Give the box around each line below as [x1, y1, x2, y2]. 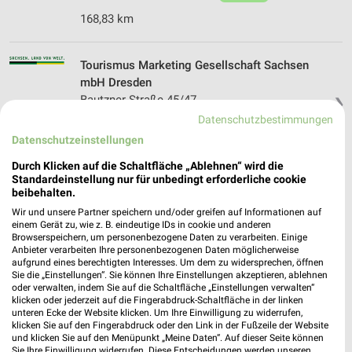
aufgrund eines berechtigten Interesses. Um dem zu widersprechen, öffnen [12, 257, 324, 268]
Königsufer [80, 199, 137, 214]
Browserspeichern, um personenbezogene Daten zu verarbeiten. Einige [12, 232, 307, 243]
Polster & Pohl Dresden [80, 288, 203, 302]
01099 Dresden [80, 110, 158, 125]
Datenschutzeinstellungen [12, 134, 144, 146]
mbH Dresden [80, 75, 152, 90]
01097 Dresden [80, 216, 158, 231]
